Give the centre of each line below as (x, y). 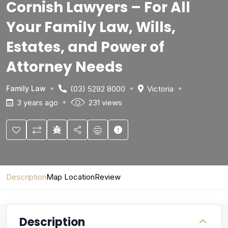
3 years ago (37, 102)
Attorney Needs (64, 67)
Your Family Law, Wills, (91, 27)
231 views (105, 102)
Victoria (160, 89)
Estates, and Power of (85, 47)
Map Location (70, 177)
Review (108, 177)
